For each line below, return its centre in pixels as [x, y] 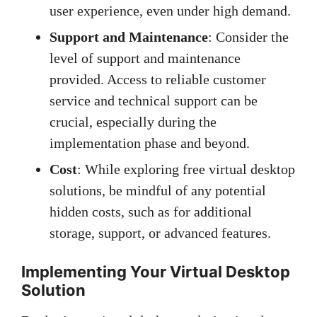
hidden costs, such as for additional [151, 212]
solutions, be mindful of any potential [158, 191]
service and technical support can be [154, 101]
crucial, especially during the [133, 122]
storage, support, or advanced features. [160, 233]
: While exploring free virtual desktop [186, 169]
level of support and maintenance [145, 58]
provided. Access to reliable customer [158, 80]
